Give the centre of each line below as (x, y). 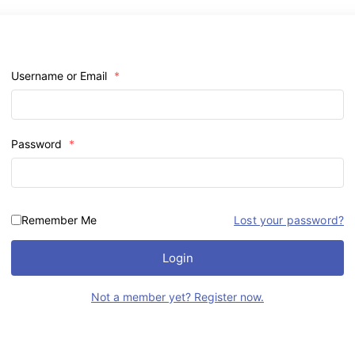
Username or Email (61, 75)
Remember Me (59, 219)
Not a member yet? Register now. (177, 296)
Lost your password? (289, 219)
